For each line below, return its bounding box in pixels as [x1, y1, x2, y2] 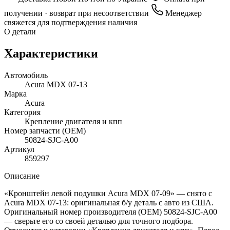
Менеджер [163, 8, 202, 17]
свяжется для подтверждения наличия [4, 17, 137, 27]
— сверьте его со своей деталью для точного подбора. [4, 216, 193, 225]
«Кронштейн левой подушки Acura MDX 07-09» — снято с [4, 188, 212, 198]
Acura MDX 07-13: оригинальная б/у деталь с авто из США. [4, 198, 214, 207]
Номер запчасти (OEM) [4, 126, 86, 135]
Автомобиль [4, 70, 48, 80]
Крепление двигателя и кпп [25, 117, 122, 126]
